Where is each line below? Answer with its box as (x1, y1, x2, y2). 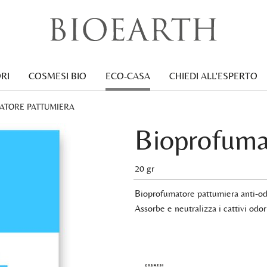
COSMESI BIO (28, 70, 86, 82)
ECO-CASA (105, 70, 150, 82)
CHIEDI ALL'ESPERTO (169, 70, 257, 82)
